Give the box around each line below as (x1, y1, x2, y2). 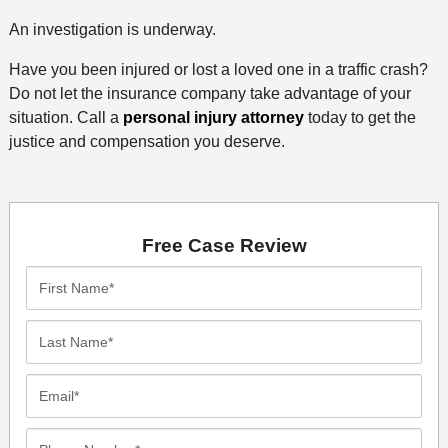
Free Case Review (141, 234, 307, 256)
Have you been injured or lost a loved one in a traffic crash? (8, 60, 428, 78)
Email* (24, 376, 73, 394)
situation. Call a (8, 108, 123, 126)
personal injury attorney (122, 108, 304, 126)
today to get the (303, 108, 416, 126)
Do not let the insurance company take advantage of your (8, 84, 411, 102)
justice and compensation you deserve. (8, 132, 285, 150)
